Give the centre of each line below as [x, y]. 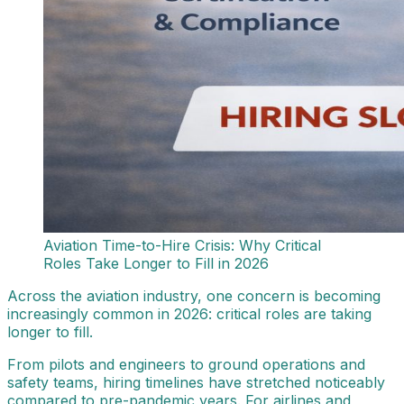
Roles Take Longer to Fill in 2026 [156, 264]
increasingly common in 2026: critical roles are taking [189, 314]
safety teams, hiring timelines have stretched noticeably [196, 383]
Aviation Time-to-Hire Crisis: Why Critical [182, 246]
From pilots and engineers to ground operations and [186, 365]
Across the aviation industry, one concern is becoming [194, 296]
